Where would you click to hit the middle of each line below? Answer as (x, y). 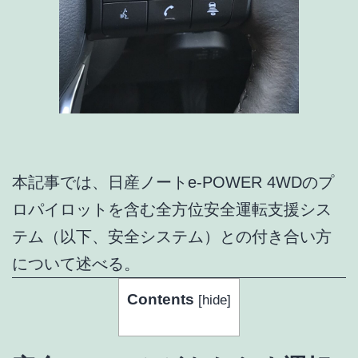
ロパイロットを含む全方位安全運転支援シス (172, 210)
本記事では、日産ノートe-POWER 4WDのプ (173, 183)
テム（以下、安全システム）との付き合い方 (172, 237)
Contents (161, 300)
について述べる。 (76, 264)
